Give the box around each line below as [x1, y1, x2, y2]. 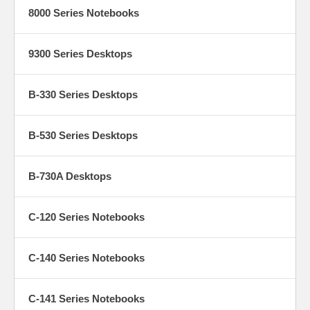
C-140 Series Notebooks [28, 251, 145, 264]
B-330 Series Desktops [28, 88, 138, 100]
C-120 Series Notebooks [28, 210, 145, 223]
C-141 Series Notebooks [28, 292, 145, 304]
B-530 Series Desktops [28, 129, 138, 141]
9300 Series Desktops [28, 47, 132, 60]
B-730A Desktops [28, 170, 111, 182]
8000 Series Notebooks [28, 6, 139, 19]
